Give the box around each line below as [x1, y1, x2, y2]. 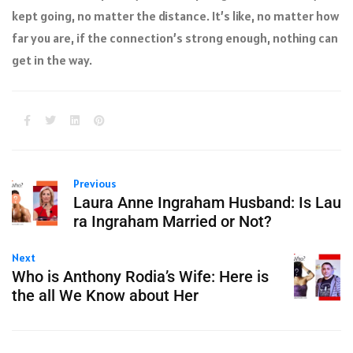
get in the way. [12, 51, 92, 68]
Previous [72, 176, 116, 191]
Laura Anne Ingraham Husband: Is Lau [72, 192, 341, 212]
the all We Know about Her [12, 285, 199, 305]
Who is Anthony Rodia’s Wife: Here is [12, 266, 269, 286]
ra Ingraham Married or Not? [72, 211, 272, 231]
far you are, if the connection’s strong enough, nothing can [12, 29, 338, 46]
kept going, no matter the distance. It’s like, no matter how [12, 7, 339, 24]
